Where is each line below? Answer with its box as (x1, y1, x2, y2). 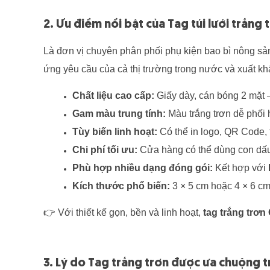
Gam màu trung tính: (72, 108, 166, 119)
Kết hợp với (213, 163, 268, 174)
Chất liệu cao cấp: (72, 90, 154, 101)
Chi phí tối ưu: (72, 145, 137, 155)
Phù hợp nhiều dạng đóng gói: (72, 163, 213, 174)
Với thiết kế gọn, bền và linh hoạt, (55, 207, 203, 218)
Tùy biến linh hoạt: (72, 127, 157, 137)
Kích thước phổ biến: (72, 181, 170, 192)
